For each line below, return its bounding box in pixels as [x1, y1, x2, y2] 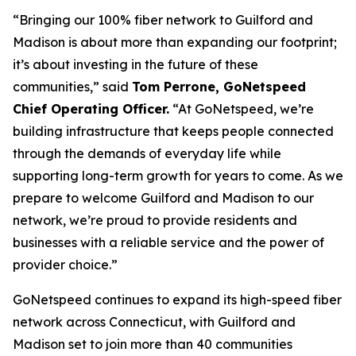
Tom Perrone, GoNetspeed [132, 79, 306, 95]
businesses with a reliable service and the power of [13, 234, 324, 250]
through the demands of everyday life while [13, 145, 281, 161]
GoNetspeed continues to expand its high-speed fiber [13, 292, 342, 308]
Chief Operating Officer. [13, 101, 169, 117]
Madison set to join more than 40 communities [13, 336, 292, 352]
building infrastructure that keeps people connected [13, 123, 334, 139]
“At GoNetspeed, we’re [169, 101, 314, 117]
